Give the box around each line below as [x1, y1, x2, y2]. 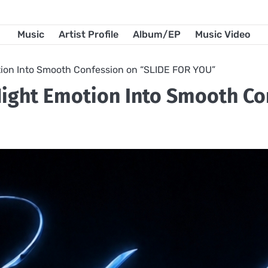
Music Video [195, 29, 251, 40]
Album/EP [133, 29, 181, 40]
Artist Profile [59, 29, 118, 40]
